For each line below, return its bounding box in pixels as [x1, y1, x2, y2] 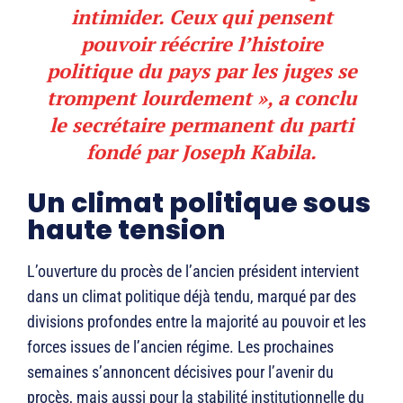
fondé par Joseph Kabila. [86, 139, 317, 166]
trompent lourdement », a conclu [46, 85, 357, 112]
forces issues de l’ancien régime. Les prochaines [27, 337, 334, 357]
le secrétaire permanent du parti [49, 112, 354, 139]
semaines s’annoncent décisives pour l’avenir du [27, 363, 334, 382]
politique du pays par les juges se [46, 58, 357, 85]
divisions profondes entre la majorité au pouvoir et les [27, 312, 366, 332]
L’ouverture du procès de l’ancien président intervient [27, 262, 359, 282]
